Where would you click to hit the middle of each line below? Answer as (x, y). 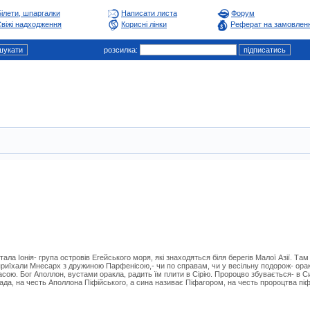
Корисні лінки (144, 25)
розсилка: (120, 50)
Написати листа (149, 13)
